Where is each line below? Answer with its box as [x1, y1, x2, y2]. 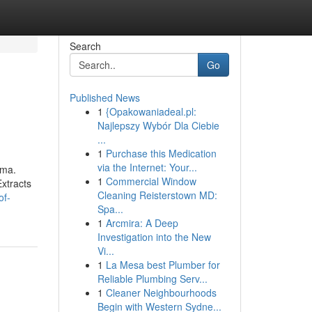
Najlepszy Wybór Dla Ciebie [97, 118, 219, 132]
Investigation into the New [97, 230, 211, 244]
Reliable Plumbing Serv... [97, 272, 208, 286]
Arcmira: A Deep [105, 216, 178, 230]
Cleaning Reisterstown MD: [97, 188, 217, 202]
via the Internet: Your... [97, 160, 197, 174]
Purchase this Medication [105, 146, 217, 160]
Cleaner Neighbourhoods [105, 286, 217, 299]
